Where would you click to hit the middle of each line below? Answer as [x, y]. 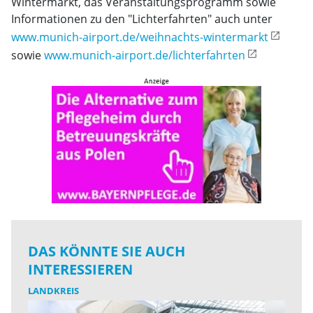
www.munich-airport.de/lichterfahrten [145, 55]
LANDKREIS [53, 291]
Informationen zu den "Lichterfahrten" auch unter [142, 19]
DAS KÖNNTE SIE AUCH [107, 251]
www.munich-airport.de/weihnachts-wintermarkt [140, 37]
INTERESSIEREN [80, 269]
